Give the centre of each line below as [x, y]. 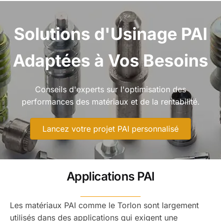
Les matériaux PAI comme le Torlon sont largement [104, 205]
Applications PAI [110, 176]
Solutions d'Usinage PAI [110, 34]
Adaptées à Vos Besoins [110, 60]
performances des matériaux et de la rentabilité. [110, 102]
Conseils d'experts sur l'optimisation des [110, 90]
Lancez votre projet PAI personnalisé [110, 129]
